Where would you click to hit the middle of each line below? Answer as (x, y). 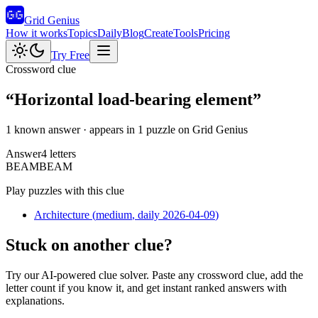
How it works (37, 33)
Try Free (70, 55)
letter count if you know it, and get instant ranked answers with (146, 287)
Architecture (62, 214)
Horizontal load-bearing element (133, 99)
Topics (82, 33)
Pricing (214, 33)
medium (114, 214)
